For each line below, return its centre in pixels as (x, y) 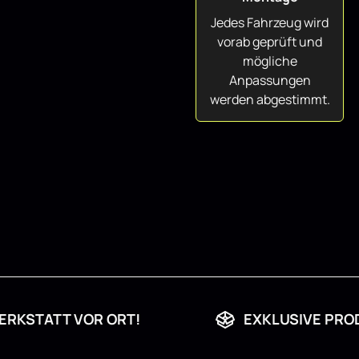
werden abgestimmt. (270, 99)
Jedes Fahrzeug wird (270, 22)
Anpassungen (270, 80)
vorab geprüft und (270, 42)
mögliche (270, 61)
